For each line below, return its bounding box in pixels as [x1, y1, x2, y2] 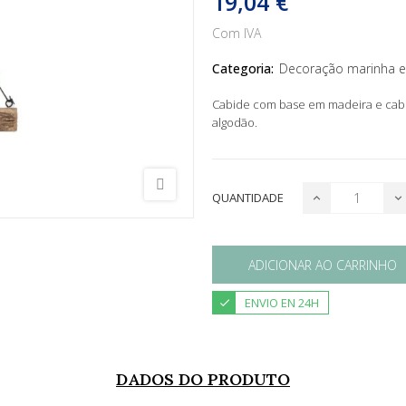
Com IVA [212, 24, 261, 43]
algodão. [212, 114, 257, 131]
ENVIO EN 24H [245, 295, 319, 312]
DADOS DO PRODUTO [116, 369, 290, 391]
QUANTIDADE [212, 189, 284, 207]
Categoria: [212, 60, 274, 78]
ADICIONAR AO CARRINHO [248, 256, 397, 274]
